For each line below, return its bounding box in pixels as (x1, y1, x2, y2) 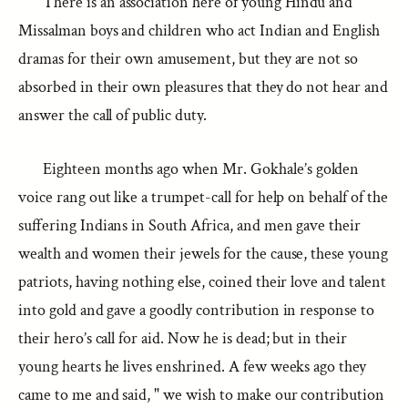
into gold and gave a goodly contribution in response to (18, 300, 375, 321)
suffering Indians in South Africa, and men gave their (18, 215, 362, 236)
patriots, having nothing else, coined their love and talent (18, 271, 386, 292)
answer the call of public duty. (18, 105, 207, 126)
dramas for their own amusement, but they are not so (18, 48, 359, 69)
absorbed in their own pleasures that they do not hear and (18, 76, 388, 97)
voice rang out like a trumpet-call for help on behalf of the (18, 187, 388, 208)
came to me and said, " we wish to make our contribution (18, 384, 385, 405)
